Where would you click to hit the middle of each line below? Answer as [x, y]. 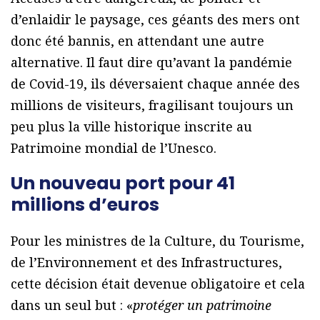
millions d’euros [85, 205]
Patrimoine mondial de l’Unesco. [114, 148]
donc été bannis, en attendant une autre [137, 41]
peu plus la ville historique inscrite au [131, 127]
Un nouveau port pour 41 [123, 184]
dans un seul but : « [72, 305]
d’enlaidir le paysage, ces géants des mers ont [155, 20]
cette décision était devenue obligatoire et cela [158, 284]
